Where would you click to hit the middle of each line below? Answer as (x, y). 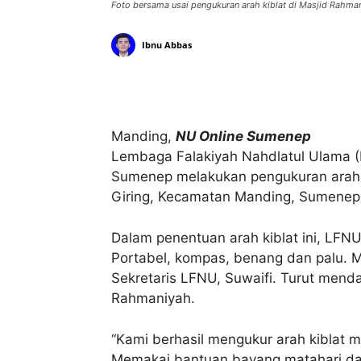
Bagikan (306, 86)
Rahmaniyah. (153, 298)
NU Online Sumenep (243, 136)
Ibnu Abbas (167, 44)
